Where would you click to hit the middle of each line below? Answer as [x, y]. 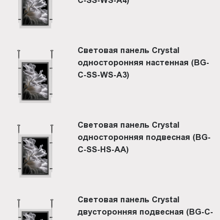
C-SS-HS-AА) [103, 149]
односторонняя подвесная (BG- [144, 137]
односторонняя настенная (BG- [144, 62]
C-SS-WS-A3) [104, 74]
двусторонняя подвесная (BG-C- [146, 211]
